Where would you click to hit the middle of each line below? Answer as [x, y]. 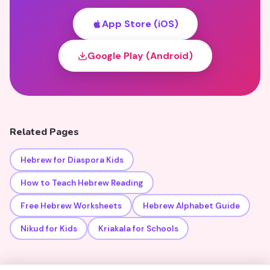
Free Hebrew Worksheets [71, 206]
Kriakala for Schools [138, 228]
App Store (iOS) [140, 24]
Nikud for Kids [49, 228]
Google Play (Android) [140, 56]
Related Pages [44, 132]
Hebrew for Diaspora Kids [72, 160]
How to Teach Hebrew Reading [82, 183]
